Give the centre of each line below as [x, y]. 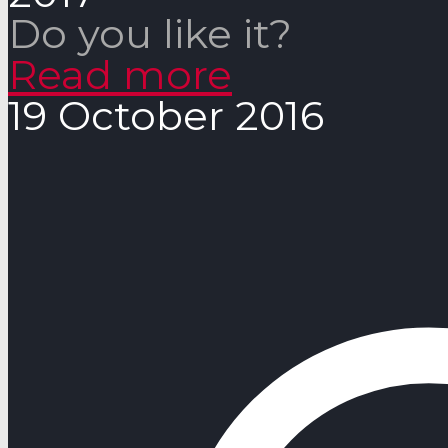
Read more [120, 74]
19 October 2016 [166, 115]
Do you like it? [150, 33]
